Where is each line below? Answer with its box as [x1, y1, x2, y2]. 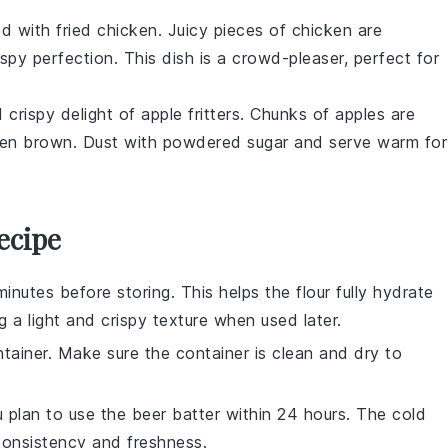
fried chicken [56, 20, 158, 40]
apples [335, 104, 385, 124]
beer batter [131, 404, 220, 424]
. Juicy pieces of [157, 20, 292, 40]
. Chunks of [240, 104, 335, 124]
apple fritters [141, 104, 240, 124]
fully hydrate [330, 282, 434, 302]
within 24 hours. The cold [220, 404, 426, 424]
